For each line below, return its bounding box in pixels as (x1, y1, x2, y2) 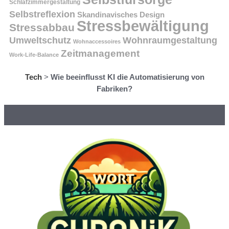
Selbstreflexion (9, 8, 75, 19)
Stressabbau (9, 21, 75, 33)
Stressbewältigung (77, 17, 209, 34)
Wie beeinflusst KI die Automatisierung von (50, 72, 204, 81)
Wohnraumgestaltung (123, 34, 217, 45)
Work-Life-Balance (9, 51, 59, 58)
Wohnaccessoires (73, 38, 121, 44)
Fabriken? (97, 84, 132, 93)
